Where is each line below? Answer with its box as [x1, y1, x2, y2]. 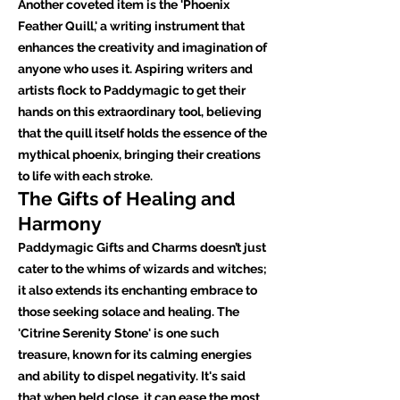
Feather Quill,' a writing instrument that [18, 19, 245, 33]
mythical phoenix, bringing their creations [18, 147, 261, 162]
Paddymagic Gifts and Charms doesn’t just [18, 240, 266, 254]
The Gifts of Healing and [18, 187, 236, 210]
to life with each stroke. [18, 169, 153, 183]
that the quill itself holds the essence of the [18, 126, 267, 140]
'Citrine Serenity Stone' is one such [18, 326, 219, 340]
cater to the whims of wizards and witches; [18, 262, 267, 276]
